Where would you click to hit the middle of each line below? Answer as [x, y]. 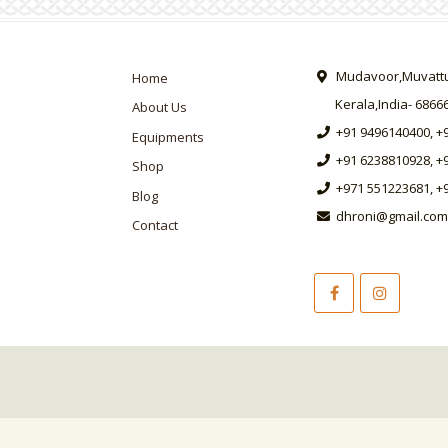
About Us [159, 107]
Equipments [168, 136]
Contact [155, 225]
